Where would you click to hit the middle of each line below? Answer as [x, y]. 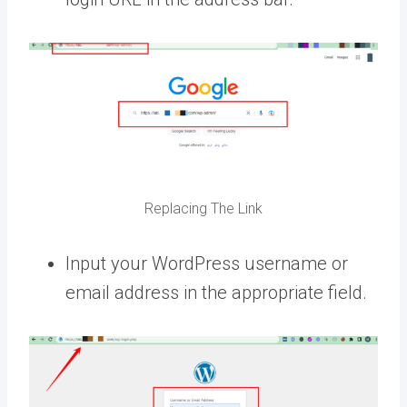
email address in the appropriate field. [216, 292]
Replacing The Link [203, 208]
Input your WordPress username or [207, 263]
